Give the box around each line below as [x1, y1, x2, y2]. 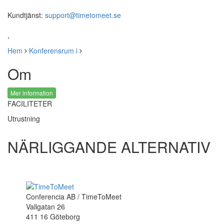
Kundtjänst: [7, 10, 45, 20]
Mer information [10, 88, 53, 97]
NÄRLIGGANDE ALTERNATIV [7, 136, 210, 158]
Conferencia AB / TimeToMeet [26, 191, 122, 201]
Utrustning [7, 113, 40, 124]
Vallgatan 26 [26, 201, 65, 211]
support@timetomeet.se [45, 10, 121, 20]
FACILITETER [7, 98, 52, 109]
